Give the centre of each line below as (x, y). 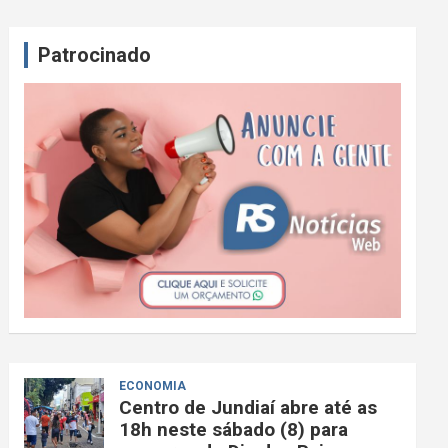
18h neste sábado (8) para (234, 430)
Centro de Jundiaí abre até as (248, 408)
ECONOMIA (153, 386)
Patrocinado (95, 54)
